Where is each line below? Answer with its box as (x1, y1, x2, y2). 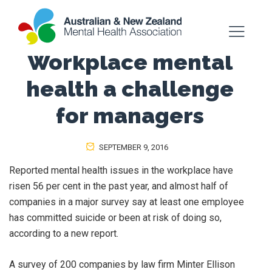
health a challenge (26, 76, 234, 101)
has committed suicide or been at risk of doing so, (9, 212, 222, 223)
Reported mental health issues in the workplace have (9, 165, 233, 176)
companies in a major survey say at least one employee (9, 196, 244, 208)
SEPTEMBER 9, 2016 (97, 143, 168, 152)
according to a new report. (9, 228, 118, 239)
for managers (56, 103, 204, 128)
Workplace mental (27, 49, 233, 75)
